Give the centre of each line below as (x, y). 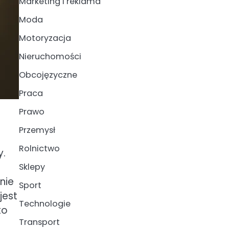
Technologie (44, 204)
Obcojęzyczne (48, 75)
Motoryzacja (45, 38)
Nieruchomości (50, 56)
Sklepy (32, 167)
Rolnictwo (39, 148)
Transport (39, 222)
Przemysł (37, 130)
